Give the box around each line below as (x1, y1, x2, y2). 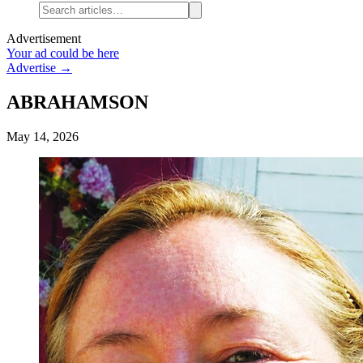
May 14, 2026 (6, 129, 79, 143)
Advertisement (6, 32, 81, 45)
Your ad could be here (6, 46, 119, 60)
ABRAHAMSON (6, 91, 148, 113)
